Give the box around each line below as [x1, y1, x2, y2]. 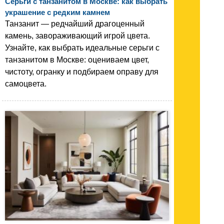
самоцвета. [5, 79, 46, 88]
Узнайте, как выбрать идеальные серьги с [5, 43, 159, 52]
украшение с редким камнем [5, 8, 110, 17]
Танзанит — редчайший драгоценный [5, 19, 144, 28]
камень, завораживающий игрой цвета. [5, 31, 150, 40]
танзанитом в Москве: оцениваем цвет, [5, 55, 149, 64]
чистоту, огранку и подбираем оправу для [5, 67, 158, 76]
